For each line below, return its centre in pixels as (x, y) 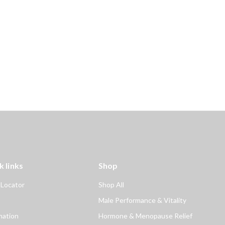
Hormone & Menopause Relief (145, 215)
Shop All (111, 184)
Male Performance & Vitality (142, 200)
